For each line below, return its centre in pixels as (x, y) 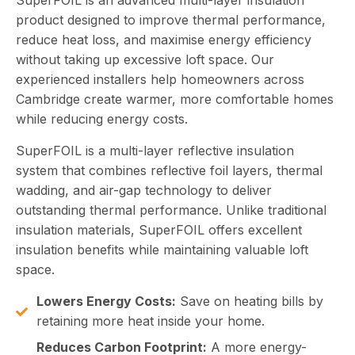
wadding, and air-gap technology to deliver (144, 191)
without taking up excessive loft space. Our (145, 60)
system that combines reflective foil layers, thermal (169, 171)
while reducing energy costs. (102, 119)
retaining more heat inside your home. (150, 321)
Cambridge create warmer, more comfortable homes (175, 99)
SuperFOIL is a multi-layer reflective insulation (155, 151)
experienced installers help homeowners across (160, 80)
